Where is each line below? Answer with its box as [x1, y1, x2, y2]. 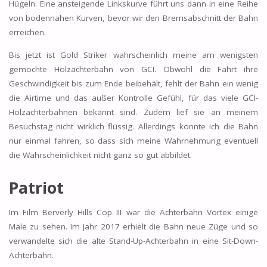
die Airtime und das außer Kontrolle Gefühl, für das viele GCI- [8, 92, 259, 103]
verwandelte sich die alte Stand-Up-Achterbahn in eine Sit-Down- [8, 235, 259, 247]
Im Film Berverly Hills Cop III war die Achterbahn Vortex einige [8, 207, 259, 218]
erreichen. [8, 27, 46, 38]
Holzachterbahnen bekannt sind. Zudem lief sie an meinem [8, 106, 259, 117]
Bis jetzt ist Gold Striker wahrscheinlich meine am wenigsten [8, 49, 259, 60]
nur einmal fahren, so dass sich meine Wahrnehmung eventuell [8, 135, 259, 146]
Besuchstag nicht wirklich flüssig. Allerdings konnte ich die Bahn [8, 120, 259, 132]
